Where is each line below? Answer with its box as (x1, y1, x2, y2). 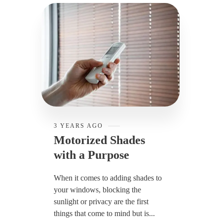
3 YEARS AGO (54, 122, 103, 129)
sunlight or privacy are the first (54, 197, 148, 206)
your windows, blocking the (54, 185, 141, 194)
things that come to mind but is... (54, 209, 155, 218)
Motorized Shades (54, 133, 145, 147)
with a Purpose (54, 148, 129, 161)
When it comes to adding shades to (54, 173, 162, 182)
